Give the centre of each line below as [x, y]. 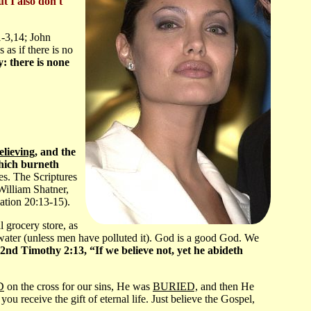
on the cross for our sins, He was [78, 287]
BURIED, [175, 287]
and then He [226, 287]
